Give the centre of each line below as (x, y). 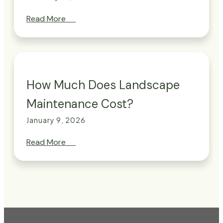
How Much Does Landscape (103, 85)
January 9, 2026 (56, 120)
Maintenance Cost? (80, 104)
